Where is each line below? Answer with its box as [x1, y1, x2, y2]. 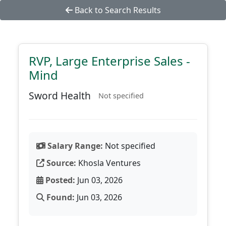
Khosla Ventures [76, 157, 141, 168]
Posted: [43, 175, 75, 186]
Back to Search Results [72, 5, 161, 16]
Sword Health [29, 89, 91, 102]
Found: [44, 192, 75, 203]
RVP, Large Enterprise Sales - [29, 52, 190, 69]
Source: [44, 157, 76, 168]
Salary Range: [45, 140, 103, 151]
